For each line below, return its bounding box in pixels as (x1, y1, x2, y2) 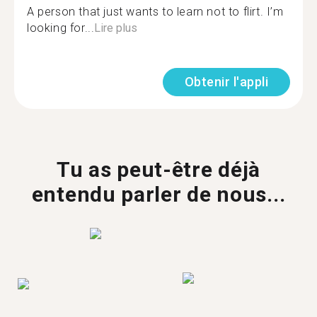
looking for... (27, 21, 95, 35)
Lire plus (94, 21, 138, 35)
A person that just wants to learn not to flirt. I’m (27, 5, 284, 18)
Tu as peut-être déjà (57, 157, 260, 182)
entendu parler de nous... (31, 182, 286, 207)
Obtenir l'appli (184, 74, 268, 89)
